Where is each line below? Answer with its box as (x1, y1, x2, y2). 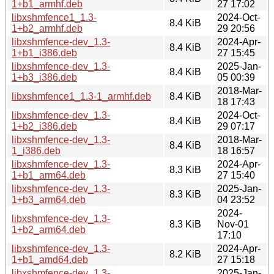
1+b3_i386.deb (12, 72, 77, 83)
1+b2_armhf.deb (12, 23, 83, 34)
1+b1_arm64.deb (12, 169, 86, 180)
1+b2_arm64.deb (12, 224, 86, 235)
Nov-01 (217, 218, 249, 229)
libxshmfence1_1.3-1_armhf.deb (12, 91, 151, 102)
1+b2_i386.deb (12, 120, 77, 131)
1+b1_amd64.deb (12, 254, 88, 265)
